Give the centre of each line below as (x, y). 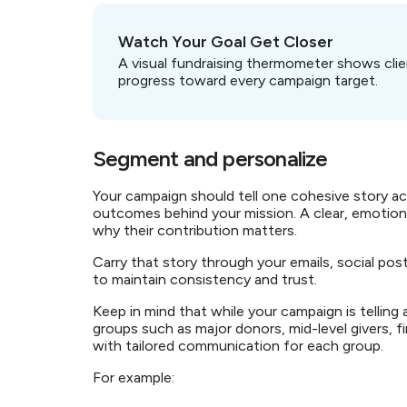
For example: (135, 377)
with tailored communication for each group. (243, 346)
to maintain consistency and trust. (207, 279)
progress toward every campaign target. (248, 80)
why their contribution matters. (197, 230)
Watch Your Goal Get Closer (226, 42)
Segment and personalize (213, 159)
